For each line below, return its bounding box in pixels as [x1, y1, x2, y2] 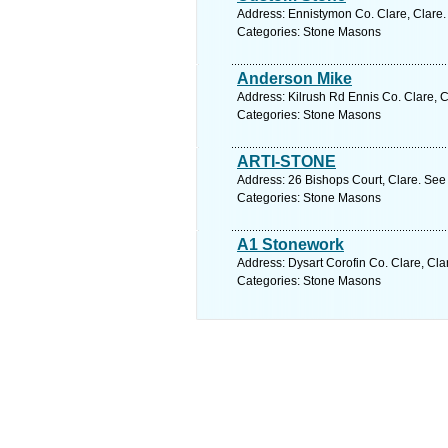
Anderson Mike [237, 70, 352, 87]
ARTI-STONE [237, 153, 336, 170]
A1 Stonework [237, 236, 344, 253]
